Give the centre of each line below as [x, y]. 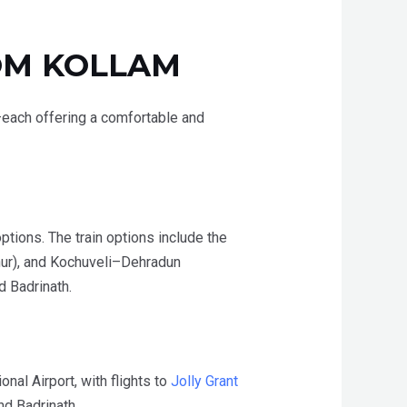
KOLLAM [111, 66]
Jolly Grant [204, 382]
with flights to [125, 382]
